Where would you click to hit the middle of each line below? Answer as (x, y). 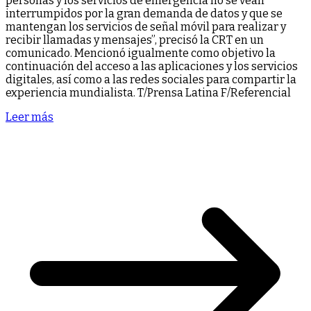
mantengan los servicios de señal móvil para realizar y (146, 26)
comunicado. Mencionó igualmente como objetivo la (141, 53)
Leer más (30, 117)
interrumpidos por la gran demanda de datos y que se (144, 13)
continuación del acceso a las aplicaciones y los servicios (152, 66)
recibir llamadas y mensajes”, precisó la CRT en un (135, 40)
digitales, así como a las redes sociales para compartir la (151, 79)
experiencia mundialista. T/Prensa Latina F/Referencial (148, 92)
